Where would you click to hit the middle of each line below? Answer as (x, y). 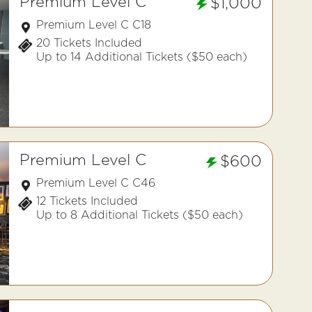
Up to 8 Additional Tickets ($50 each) (140, 215)
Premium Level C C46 (96, 183)
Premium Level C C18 (94, 25)
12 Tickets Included (87, 201)
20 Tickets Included (89, 43)
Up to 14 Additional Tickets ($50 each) (142, 57)
